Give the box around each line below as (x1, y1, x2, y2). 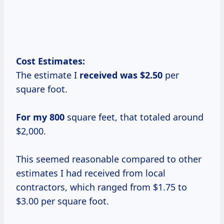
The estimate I (16, 69, 79, 81)
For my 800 (16, 111, 64, 123)
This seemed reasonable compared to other (16, 153, 201, 165)
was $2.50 (120, 69, 162, 81)
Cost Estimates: (16, 55, 85, 67)
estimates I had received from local (16, 167, 165, 179)
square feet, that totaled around (64, 111, 203, 123)
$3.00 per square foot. (16, 195, 109, 207)
